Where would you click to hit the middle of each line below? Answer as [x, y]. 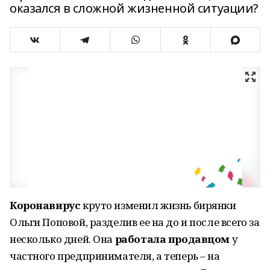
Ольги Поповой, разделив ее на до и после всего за [135, 222]
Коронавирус [45, 205]
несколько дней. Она [62, 239]
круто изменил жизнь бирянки [158, 205]
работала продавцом [172, 239]
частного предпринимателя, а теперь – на [115, 256]
